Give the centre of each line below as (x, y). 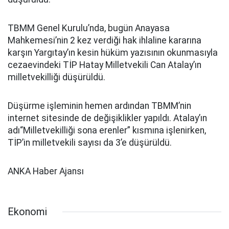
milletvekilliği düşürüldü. (56, 77)
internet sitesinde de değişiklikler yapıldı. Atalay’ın (107, 118)
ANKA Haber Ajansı (46, 171)
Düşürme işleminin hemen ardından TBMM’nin (99, 106)
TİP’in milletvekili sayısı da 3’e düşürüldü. (90, 143)
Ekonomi (27, 212)
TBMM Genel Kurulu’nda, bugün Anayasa (89, 28)
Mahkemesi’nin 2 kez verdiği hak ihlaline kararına (105, 40)
